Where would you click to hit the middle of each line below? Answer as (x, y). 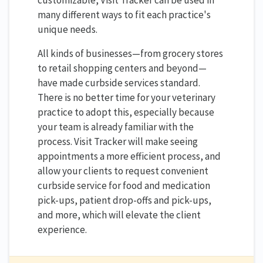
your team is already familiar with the (116, 127)
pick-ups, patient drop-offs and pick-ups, (124, 200)
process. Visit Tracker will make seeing (118, 142)
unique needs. (68, 30)
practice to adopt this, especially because (126, 112)
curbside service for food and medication (124, 186)
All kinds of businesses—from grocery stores (130, 54)
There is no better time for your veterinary (127, 98)
